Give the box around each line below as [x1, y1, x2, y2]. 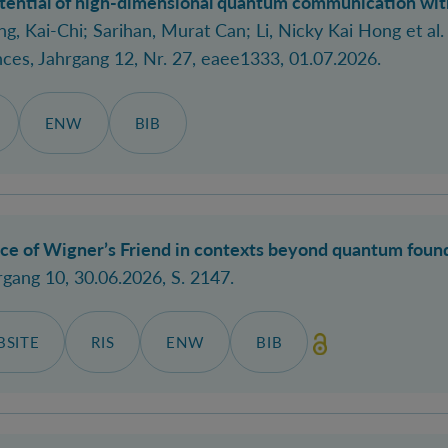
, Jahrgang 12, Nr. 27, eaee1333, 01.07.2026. [30, 46, 381, 69]
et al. [401, 18, 444, 41]
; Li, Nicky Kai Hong [246, 18, 401, 41]
